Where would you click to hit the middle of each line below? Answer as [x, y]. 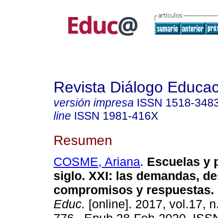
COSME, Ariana [97, 162]
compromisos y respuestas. [134, 190]
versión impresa [94, 103]
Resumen [83, 140]
